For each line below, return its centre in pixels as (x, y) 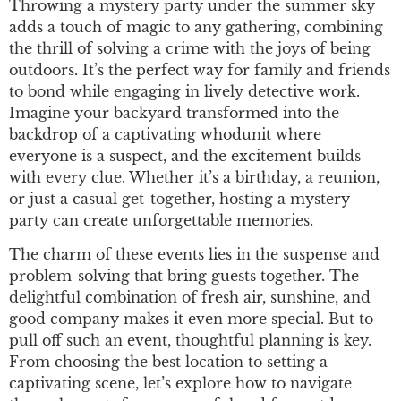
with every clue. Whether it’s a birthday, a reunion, (194, 177)
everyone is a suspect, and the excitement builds (185, 156)
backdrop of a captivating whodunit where (165, 134)
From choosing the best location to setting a (168, 362)
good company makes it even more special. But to (191, 319)
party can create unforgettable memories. (161, 220)
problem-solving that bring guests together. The (184, 276)
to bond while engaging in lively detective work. (184, 91)
